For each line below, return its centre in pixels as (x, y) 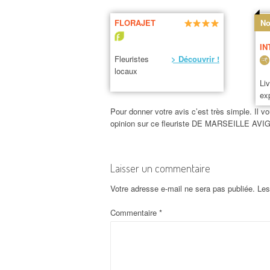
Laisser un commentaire (160, 168)
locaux (126, 71)
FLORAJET (135, 23)
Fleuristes (131, 59)
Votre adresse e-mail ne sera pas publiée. (183, 189)
